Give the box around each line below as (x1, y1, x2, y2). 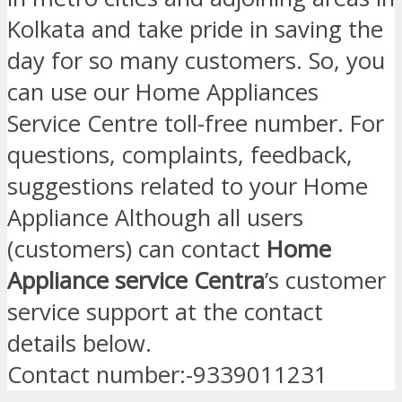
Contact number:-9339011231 (7, 359, 328, 391)
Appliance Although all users (7, 202, 303, 234)
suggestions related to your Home (7, 170, 368, 203)
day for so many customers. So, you (7, 45, 385, 77)
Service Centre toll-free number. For (7, 108, 384, 140)
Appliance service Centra (7, 265, 265, 297)
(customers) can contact (7, 233, 267, 266)
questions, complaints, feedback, (7, 139, 353, 171)
